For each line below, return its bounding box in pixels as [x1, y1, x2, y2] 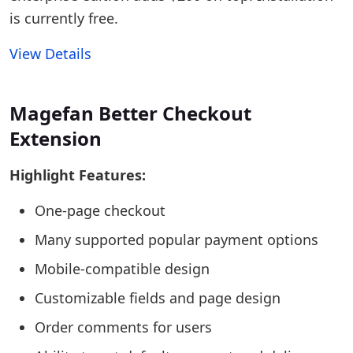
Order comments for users [35, 318, 212, 336]
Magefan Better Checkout [9, 100, 251, 126]
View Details [9, 44, 91, 63]
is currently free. [9, 9, 118, 28]
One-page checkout [35, 201, 165, 220]
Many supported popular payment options [35, 230, 318, 249]
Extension [9, 125, 102, 151]
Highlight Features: [9, 165, 146, 184]
